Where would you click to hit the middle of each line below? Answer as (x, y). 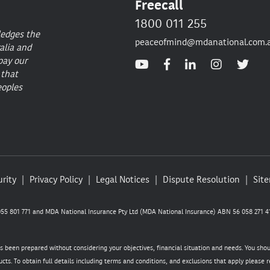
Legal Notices (123, 180)
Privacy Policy (56, 180)
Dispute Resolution (201, 180)
